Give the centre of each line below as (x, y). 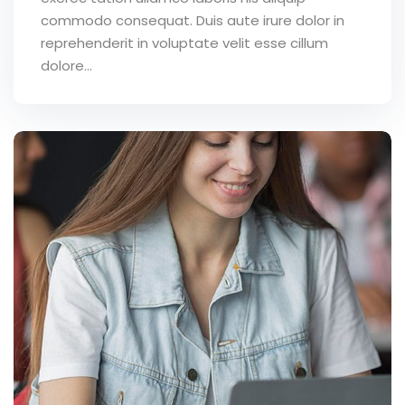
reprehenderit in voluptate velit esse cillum (184, 43)
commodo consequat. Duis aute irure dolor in (193, 21)
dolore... (66, 66)
